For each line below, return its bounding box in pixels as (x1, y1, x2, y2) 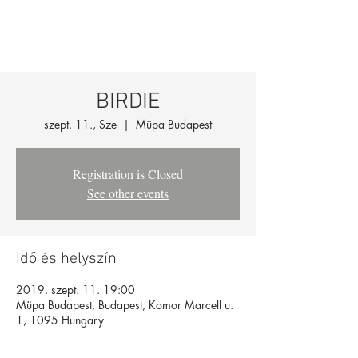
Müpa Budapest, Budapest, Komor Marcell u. (16, 297, 233, 312)
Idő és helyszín (16, 249, 117, 268)
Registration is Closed (73, 165, 183, 182)
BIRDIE (95, 89, 161, 116)
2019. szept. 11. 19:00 (16, 282, 135, 297)
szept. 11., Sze (44, 117, 117, 132)
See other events (87, 185, 169, 201)
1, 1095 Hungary (16, 312, 104, 328)
